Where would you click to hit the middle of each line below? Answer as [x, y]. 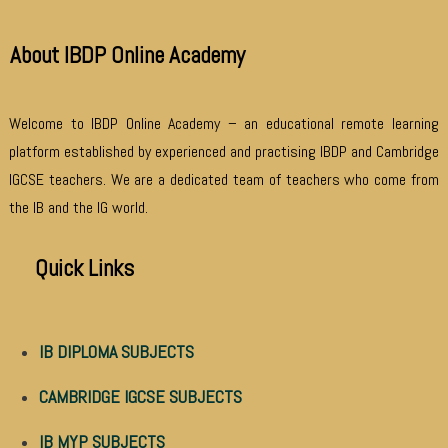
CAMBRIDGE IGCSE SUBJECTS [140, 396]
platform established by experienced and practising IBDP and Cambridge [224, 151]
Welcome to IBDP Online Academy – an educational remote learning [224, 123]
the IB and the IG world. [78, 207]
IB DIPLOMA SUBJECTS [116, 351]
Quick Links [72, 267]
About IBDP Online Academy [127, 54]
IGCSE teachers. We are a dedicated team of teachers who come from [224, 179]
